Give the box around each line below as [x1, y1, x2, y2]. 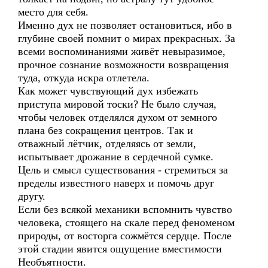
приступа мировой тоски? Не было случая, [18, 98, 217, 110]
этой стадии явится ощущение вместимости [18, 243, 222, 255]
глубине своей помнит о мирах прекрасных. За [18, 32, 235, 44]
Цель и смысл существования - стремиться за [18, 164, 228, 176]
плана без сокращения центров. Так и [18, 124, 193, 136]
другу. [18, 190, 45, 202]
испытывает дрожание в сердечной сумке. [18, 151, 214, 163]
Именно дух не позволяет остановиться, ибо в [18, 19, 232, 31]
